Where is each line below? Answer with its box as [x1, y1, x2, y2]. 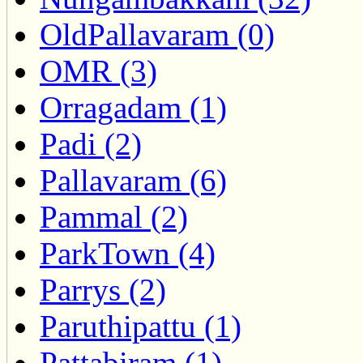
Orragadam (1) [40, 90, 227, 126]
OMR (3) [40, 53, 157, 89]
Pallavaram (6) [40, 163, 227, 199]
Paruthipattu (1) [40, 309, 241, 344]
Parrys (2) [40, 272, 166, 308]
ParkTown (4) [40, 236, 216, 271]
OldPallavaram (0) [40, 17, 275, 53]
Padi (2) [40, 126, 142, 162]
